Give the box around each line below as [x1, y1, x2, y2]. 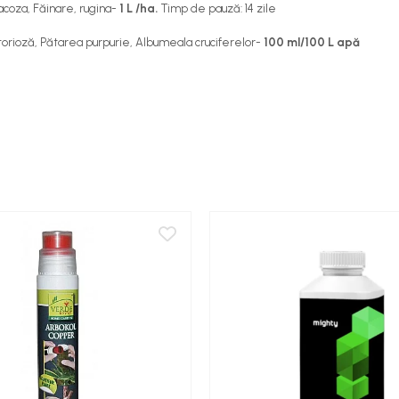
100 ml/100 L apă [261, 36, 360, 49]
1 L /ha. [119, 2, 160, 15]
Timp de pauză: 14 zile [160, 2, 276, 15]
